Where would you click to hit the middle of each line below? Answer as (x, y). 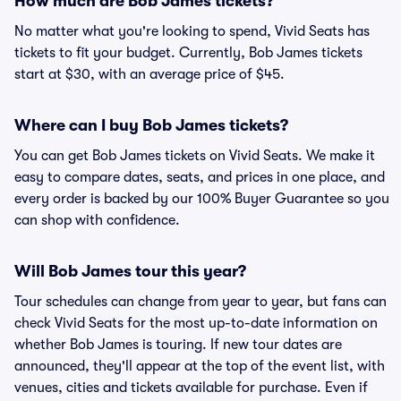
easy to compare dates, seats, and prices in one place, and (200, 177)
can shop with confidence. (97, 220)
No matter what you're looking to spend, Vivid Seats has (192, 31)
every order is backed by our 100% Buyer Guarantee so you (202, 199)
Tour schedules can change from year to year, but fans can (200, 302)
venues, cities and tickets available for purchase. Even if (191, 388)
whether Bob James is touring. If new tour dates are (178, 345)
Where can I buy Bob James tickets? (151, 125)
